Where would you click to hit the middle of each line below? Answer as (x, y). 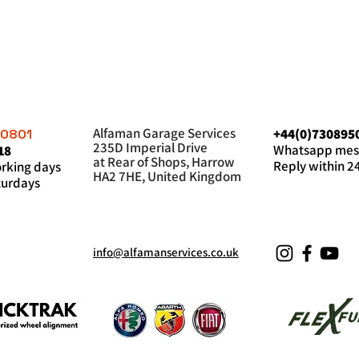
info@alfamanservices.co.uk (166, 252)
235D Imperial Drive (150, 147)
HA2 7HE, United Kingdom (167, 176)
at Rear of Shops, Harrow (164, 161)
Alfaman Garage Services (165, 133)
